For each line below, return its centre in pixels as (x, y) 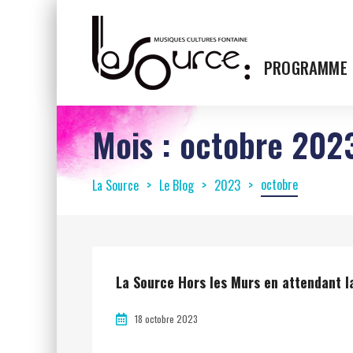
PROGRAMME (306, 67)
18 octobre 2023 (166, 318)
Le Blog (176, 185)
